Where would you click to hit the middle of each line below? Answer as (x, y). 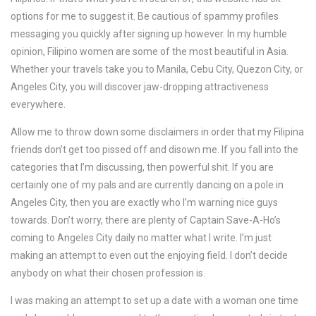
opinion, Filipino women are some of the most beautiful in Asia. (150, 51)
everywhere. (38, 104)
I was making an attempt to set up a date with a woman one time (154, 300)
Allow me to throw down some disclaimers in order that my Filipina (157, 132)
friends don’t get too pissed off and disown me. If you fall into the (154, 150)
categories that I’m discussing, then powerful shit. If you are (142, 167)
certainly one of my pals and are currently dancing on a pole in (147, 185)
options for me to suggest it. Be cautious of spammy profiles (145, 16)
